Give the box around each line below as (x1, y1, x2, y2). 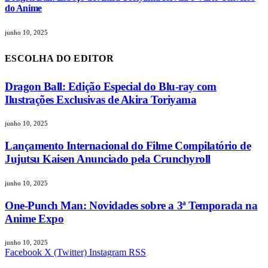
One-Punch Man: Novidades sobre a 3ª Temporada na (5, 199, 258, 212)
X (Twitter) (44, 247, 87, 258)
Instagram (89, 247, 126, 258)
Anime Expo (5, 212, 64, 225)
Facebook (5, 247, 42, 258)
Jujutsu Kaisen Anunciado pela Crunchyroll (5, 153, 211, 166)
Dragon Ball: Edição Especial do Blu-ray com (5, 80, 217, 93)
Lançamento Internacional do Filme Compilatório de (5, 139, 251, 153)
